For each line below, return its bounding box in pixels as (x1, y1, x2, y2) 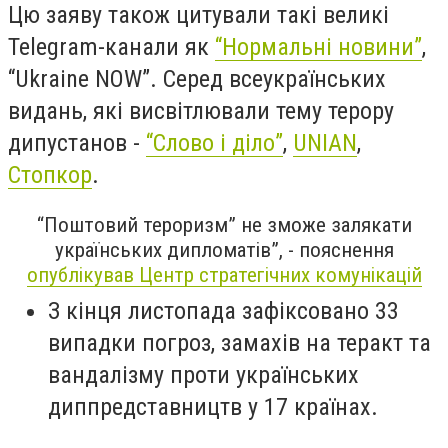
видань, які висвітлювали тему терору (8, 96, 394, 125)
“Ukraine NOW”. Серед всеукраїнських (8, 64, 386, 93)
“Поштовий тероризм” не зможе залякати (36, 212, 412, 237)
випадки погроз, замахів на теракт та (48, 328, 431, 357)
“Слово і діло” (146, 128, 283, 157)
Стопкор (8, 160, 92, 189)
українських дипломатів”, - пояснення (54, 237, 394, 262)
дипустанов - (8, 128, 146, 157)
